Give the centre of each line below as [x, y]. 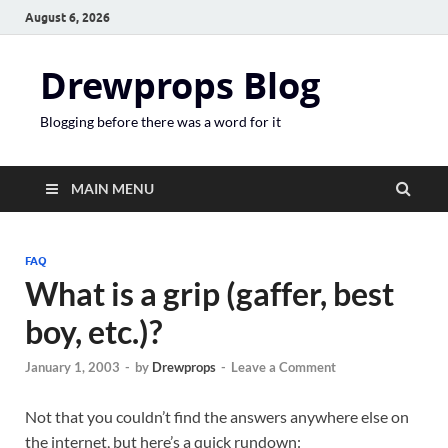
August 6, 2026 [67, 17]
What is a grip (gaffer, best [209, 293]
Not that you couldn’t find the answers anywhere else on [217, 417]
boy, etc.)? [93, 331]
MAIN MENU [112, 188]
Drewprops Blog [180, 85]
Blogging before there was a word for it [160, 121]
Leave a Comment [283, 367]
